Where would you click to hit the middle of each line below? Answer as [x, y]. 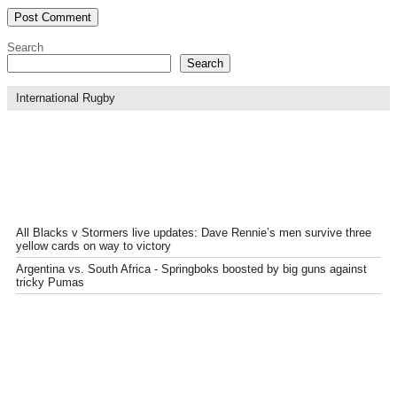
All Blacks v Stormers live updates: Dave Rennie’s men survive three [194, 232]
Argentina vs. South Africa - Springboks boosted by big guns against [191, 269]
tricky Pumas [50, 282]
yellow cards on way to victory [93, 245]
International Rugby [66, 98]
